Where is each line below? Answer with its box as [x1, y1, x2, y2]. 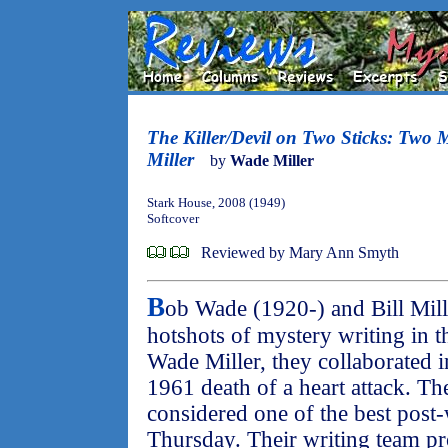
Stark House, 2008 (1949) [147, 195, 285, 210]
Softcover [147, 211, 199, 226]
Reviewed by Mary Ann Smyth [201, 244, 399, 261]
